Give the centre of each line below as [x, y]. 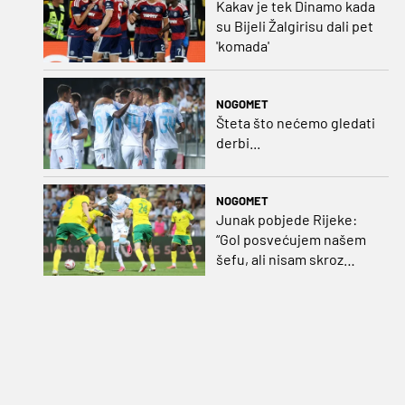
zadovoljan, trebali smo [288, 278]
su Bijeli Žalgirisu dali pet [294, 26]
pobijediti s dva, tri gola [289, 298]
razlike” [238, 318]
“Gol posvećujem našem [291, 239]
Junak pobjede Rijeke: [286, 219]
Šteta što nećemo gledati [295, 122]
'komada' [242, 46]
